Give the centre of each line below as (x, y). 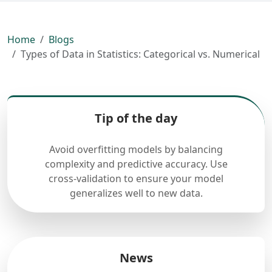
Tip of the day (136, 118)
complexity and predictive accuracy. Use (136, 164)
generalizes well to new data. (136, 193)
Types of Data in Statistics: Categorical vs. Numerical (140, 54)
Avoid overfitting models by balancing (136, 149)
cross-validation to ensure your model (136, 178)
